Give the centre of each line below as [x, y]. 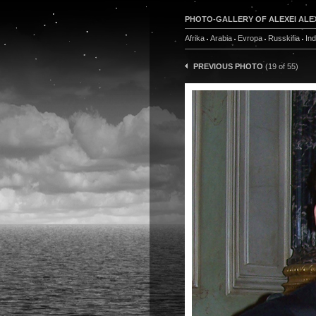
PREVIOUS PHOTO [228, 66]
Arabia [221, 38]
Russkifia [284, 38]
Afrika [195, 38]
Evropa [250, 38]
